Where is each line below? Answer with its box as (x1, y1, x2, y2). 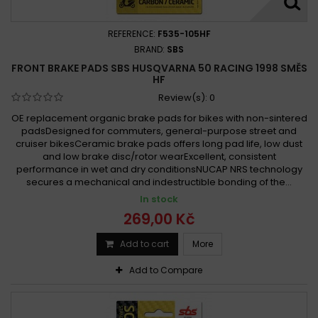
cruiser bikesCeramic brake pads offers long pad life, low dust (16, 136, 302, 150)
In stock (140, 192, 178, 206)
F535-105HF (157, 27, 211, 40)
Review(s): (158, 90, 209, 104)
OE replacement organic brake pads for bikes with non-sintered (11, 111, 307, 125)
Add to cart (119, 237, 169, 250)
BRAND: (134, 43, 167, 55)
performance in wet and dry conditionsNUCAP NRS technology (16, 162, 302, 176)
